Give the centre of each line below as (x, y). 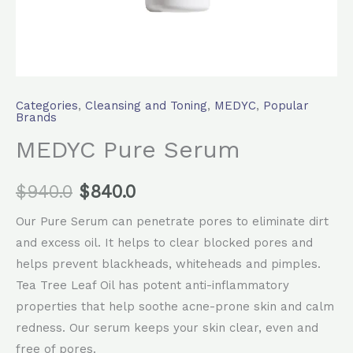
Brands (36, 117)
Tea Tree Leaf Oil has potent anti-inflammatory (152, 286)
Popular (286, 105)
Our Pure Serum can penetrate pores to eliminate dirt (172, 222)
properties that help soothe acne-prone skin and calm (175, 307)
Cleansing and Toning (146, 105)
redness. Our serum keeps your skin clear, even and (167, 328)
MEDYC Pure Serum (128, 149)
